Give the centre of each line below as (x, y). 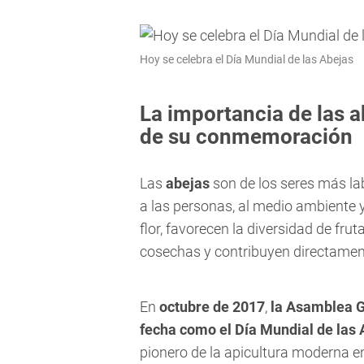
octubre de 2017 (210, 307)
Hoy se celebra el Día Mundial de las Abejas (247, 60)
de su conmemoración (246, 137)
